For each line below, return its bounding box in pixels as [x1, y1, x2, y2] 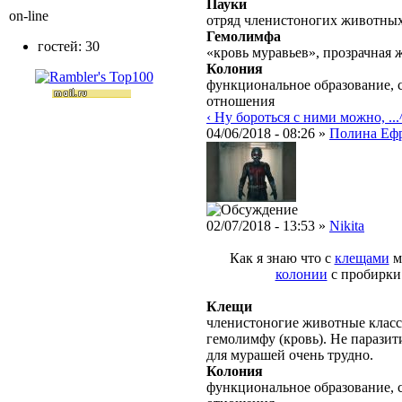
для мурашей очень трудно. [206, 347, 373, 363]
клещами [334, 250, 389, 267]
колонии [275, 267, 328, 283]
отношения [206, 93, 275, 109]
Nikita [329, 218, 364, 234]
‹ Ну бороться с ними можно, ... [206, 109, 399, 126]
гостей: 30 [38, 39, 100, 54]
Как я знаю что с [229, 250, 335, 267]
